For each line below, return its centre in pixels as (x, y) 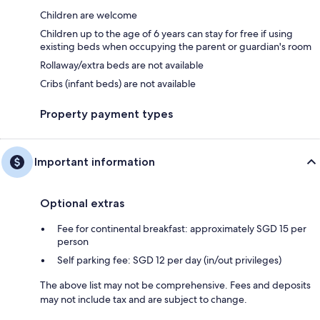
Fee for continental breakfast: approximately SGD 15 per (182, 228)
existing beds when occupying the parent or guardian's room (176, 46)
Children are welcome (89, 15)
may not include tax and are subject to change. (144, 299)
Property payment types (106, 114)
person (73, 241)
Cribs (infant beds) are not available (118, 83)
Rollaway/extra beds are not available (122, 65)
